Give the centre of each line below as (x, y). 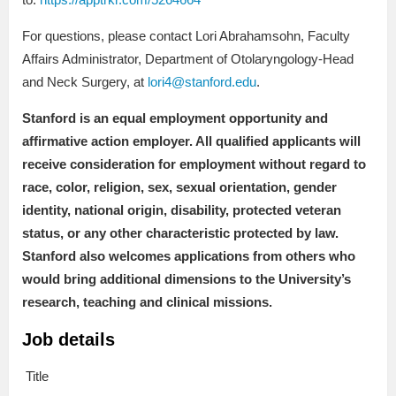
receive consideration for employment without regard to (194, 164)
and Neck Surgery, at (85, 82)
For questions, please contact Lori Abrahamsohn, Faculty (186, 36)
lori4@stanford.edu (202, 82)
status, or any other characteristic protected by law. (180, 233)
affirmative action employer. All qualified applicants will (191, 141)
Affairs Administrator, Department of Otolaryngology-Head (188, 59)
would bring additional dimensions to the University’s (187, 279)
